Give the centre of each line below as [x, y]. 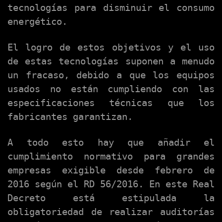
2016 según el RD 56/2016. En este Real [111, 184]
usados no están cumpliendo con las [111, 89]
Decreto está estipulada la [111, 198]
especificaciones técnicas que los [111, 103]
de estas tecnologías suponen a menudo [111, 61]
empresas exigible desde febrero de [111, 170]
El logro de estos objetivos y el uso [111, 48]
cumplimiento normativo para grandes [111, 157]
